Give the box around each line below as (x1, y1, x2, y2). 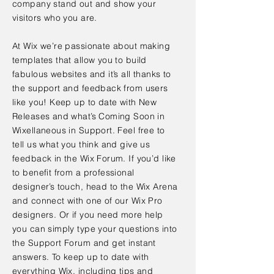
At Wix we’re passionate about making (12, 40, 171, 51)
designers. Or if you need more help (12, 209, 163, 220)
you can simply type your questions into (12, 223, 177, 234)
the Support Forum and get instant (12, 237, 156, 248)
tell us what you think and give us (12, 139, 150, 150)
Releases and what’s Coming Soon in (12, 111, 165, 122)
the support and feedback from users (12, 83, 168, 94)
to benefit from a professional (12, 167, 135, 178)
